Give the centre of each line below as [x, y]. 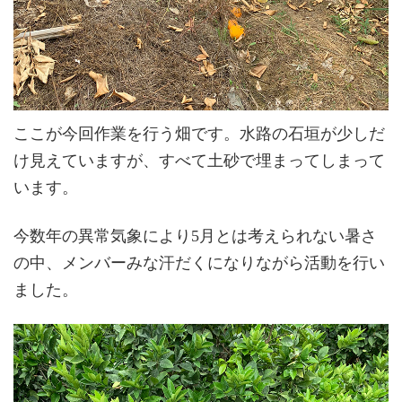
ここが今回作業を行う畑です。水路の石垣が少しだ [199, 134]
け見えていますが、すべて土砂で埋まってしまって [199, 161]
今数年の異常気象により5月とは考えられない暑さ [195, 236]
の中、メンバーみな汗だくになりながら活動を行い [199, 262]
